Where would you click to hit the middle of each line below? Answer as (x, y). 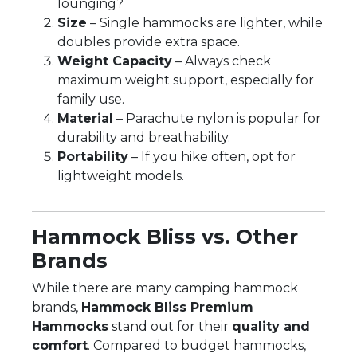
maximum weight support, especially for (186, 80)
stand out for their (170, 326)
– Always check (222, 61)
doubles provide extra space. (149, 41)
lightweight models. (121, 175)
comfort (60, 345)
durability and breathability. (144, 137)
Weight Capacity (115, 61)
